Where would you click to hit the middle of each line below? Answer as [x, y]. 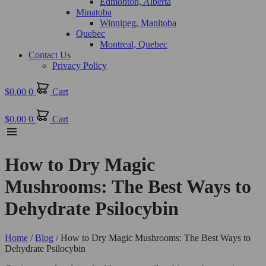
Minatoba [94, 12]
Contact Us [50, 55]
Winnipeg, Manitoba [138, 23]
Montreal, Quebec [134, 44]
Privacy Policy [80, 66]
